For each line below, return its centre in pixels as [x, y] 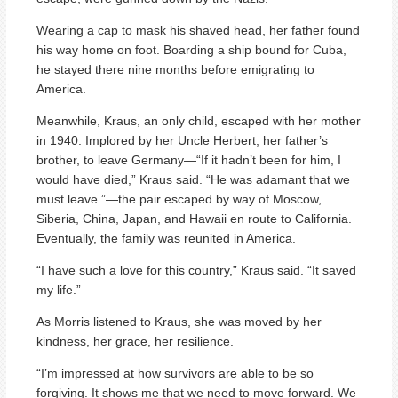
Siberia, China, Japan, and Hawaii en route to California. [194, 218]
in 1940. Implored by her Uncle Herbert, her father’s [182, 140]
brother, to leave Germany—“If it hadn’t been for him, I [189, 159]
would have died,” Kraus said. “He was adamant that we [193, 179]
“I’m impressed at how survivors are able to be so [175, 373]
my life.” [59, 289]
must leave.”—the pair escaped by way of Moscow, [179, 199]
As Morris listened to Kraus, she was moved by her [179, 321]
